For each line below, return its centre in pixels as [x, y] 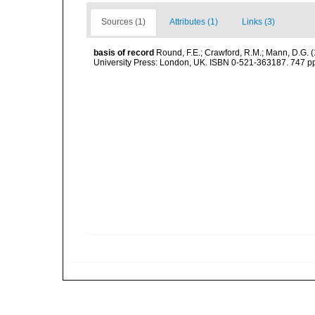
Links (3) [258, 22]
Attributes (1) [194, 22]
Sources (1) [123, 22]
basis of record [124, 53]
